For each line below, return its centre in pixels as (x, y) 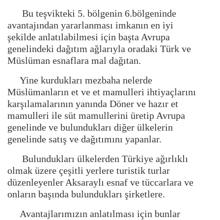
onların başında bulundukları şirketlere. (87, 194)
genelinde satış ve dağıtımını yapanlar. (86, 139)
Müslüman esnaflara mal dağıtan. (75, 61)
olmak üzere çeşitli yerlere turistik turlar (89, 171)
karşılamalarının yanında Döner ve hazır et (93, 104)
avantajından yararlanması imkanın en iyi (90, 25)
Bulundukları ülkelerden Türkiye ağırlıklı (98, 159)
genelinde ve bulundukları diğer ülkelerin (90, 127)
